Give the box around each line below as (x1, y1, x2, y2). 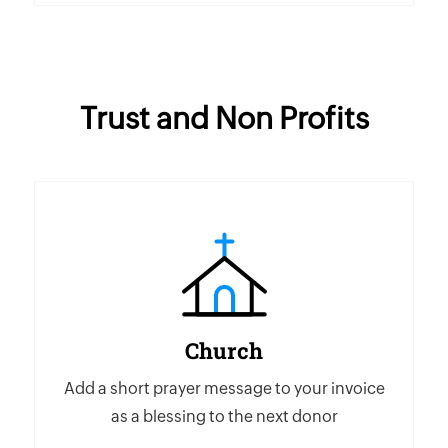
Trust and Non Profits (79, 101, 369, 136)
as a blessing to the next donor (110, 407, 338, 426)
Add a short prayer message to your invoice (63, 379, 385, 398)
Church (185, 336, 263, 365)
